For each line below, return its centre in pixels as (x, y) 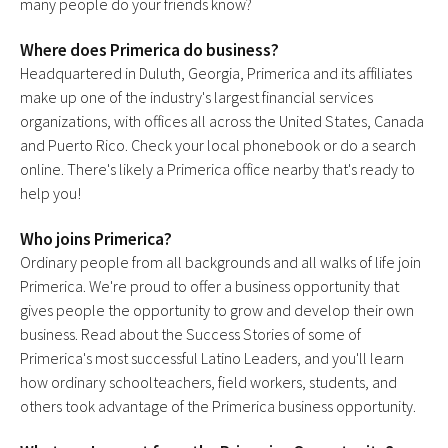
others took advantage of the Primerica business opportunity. (218, 406)
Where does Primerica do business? (149, 50)
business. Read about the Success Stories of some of (190, 334)
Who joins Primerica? (96, 239)
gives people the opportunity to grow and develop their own (217, 310)
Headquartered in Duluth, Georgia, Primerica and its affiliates (216, 73)
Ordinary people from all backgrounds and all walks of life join (220, 262)
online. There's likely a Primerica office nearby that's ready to (217, 169)
